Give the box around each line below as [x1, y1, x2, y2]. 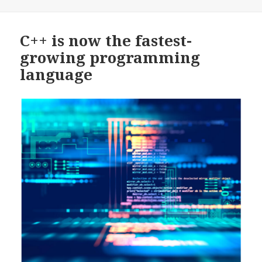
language [20, 64, 93, 85]
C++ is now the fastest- [20, 30, 192, 51]
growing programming [20, 47, 201, 68]
